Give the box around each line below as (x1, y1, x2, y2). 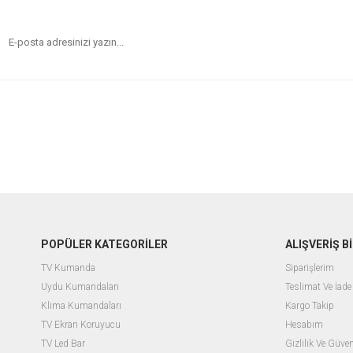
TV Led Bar (41, 338, 85, 350)
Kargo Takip (285, 300, 334, 312)
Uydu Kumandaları (41, 281, 119, 293)
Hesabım (285, 319, 323, 331)
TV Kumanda (41, 262, 95, 274)
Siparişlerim (285, 262, 334, 274)
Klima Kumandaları (41, 300, 121, 312)
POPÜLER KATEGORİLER (41, 238, 168, 251)
